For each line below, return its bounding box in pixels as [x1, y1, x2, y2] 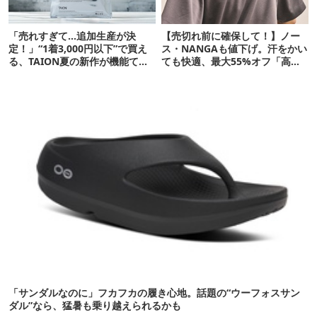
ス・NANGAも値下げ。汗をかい [161, 41, 308, 55]
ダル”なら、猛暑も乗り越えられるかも [8, 298, 181, 312]
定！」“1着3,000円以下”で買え [8, 41, 147, 55]
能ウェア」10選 [161, 67, 233, 81]
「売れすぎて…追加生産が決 [8, 28, 136, 42]
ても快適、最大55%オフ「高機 [161, 54, 301, 68]
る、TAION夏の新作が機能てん [8, 54, 149, 68]
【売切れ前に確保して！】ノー [161, 28, 301, 42]
